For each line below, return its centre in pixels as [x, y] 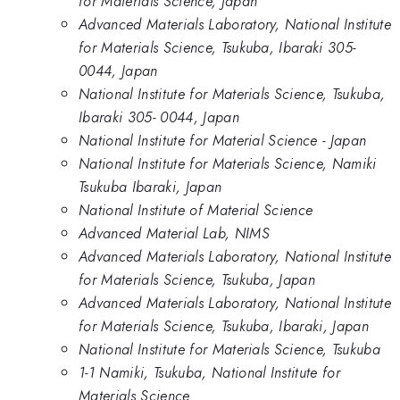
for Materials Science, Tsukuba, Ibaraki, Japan [224, 325]
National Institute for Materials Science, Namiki [228, 163]
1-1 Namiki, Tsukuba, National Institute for [210, 372]
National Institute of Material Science [196, 209]
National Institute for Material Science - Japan [223, 140]
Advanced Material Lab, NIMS [174, 233]
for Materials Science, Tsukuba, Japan [197, 279]
